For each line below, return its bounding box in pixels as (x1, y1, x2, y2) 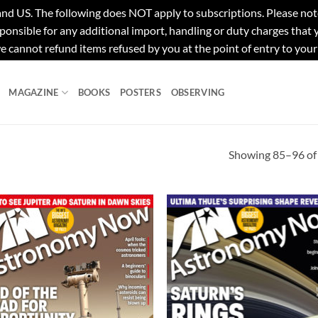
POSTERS (120, 87, 161, 98)
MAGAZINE (9, 87, 59, 98)
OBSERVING (170, 87, 225, 98)
